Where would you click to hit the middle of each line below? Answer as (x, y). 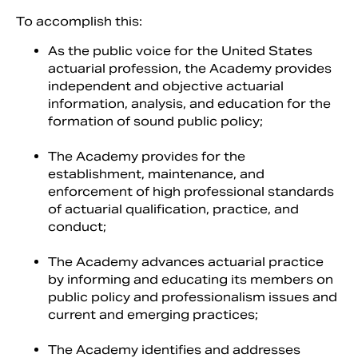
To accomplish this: (79, 21)
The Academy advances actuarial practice (186, 262)
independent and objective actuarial (166, 86)
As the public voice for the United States (180, 51)
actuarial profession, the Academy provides (190, 68)
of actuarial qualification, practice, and (173, 209)
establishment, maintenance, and (156, 174)
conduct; (77, 227)
